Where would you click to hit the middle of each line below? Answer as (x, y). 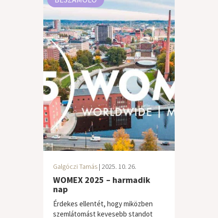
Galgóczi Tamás (75, 166)
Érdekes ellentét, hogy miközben (103, 204)
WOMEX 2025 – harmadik (102, 180)
